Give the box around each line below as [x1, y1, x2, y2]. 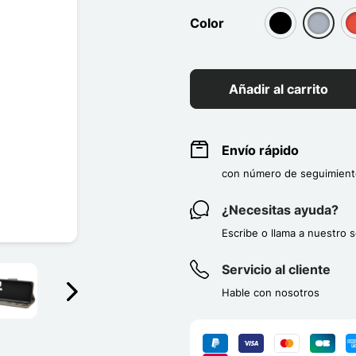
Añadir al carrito [228, 81, 328, 97]
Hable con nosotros [221, 286, 319, 299]
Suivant [71, 302, 115, 318]
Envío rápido [221, 142, 299, 158]
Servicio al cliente [221, 261, 331, 277]
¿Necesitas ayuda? [221, 202, 339, 218]
